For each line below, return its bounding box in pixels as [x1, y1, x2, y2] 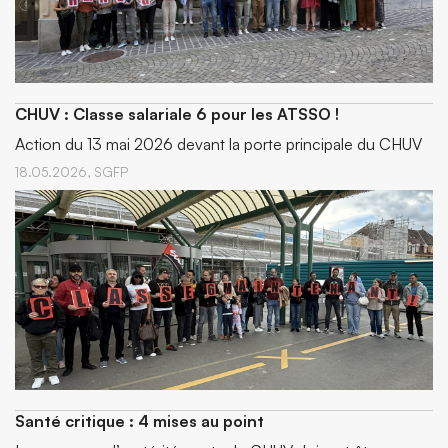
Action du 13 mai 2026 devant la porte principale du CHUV [15, 134, 422, 154]
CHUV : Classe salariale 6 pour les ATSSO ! [15, 104, 339, 124]
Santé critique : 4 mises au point [15, 411, 264, 431]
